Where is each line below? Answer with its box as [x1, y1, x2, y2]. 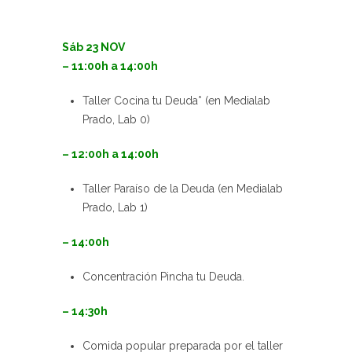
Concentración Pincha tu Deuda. [82, 269, 244, 283]
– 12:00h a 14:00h [62, 147, 159, 160]
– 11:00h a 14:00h [62, 59, 158, 72]
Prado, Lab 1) [82, 200, 148, 214]
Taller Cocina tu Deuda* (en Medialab [82, 93, 270, 107]
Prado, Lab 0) [82, 112, 150, 126]
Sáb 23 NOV [62, 40, 125, 53]
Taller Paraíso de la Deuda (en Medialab [82, 181, 283, 195]
